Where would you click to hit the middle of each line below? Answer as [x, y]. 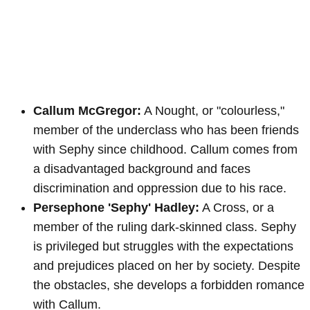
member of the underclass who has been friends [166, 130]
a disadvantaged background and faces [142, 168]
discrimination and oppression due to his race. [160, 188]
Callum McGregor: [87, 110]
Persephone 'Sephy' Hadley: [116, 207]
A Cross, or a [237, 207]
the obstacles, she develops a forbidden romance [169, 285]
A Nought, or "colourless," [213, 110]
